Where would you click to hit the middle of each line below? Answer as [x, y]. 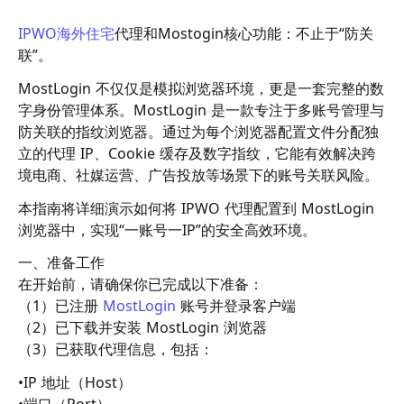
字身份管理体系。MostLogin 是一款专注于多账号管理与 [201, 110]
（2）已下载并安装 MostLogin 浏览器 [142, 328]
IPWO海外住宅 [66, 33]
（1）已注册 [58, 306]
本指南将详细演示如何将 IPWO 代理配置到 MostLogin [196, 208]
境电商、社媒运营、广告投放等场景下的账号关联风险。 [198, 174]
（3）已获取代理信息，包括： [116, 349]
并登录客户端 [252, 306]
